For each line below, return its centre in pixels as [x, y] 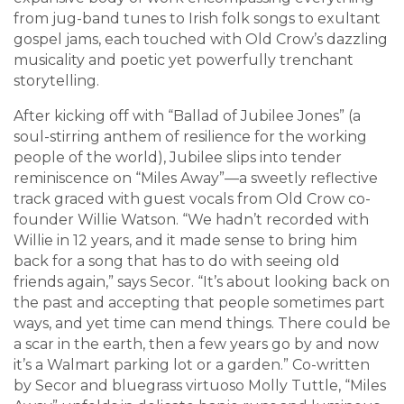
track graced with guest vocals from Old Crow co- [192, 199]
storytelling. [56, 81]
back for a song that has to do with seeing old [177, 262]
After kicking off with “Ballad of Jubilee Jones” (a [187, 116]
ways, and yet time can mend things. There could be [202, 324]
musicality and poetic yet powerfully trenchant [184, 60]
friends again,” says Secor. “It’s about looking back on [202, 282]
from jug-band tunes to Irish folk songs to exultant [197, 19]
